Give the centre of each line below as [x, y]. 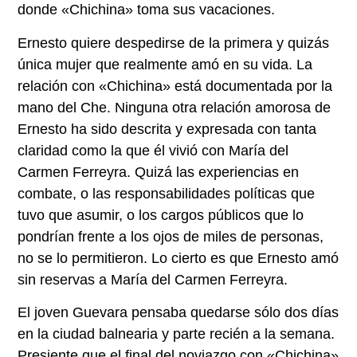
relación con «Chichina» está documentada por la [175, 86]
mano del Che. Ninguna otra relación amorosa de [175, 107]
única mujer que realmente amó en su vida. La [165, 64]
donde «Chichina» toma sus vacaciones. [147, 10]
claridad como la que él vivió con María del [153, 150]
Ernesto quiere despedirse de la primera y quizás [174, 43]
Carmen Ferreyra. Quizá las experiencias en [159, 172]
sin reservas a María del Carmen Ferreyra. [153, 279]
